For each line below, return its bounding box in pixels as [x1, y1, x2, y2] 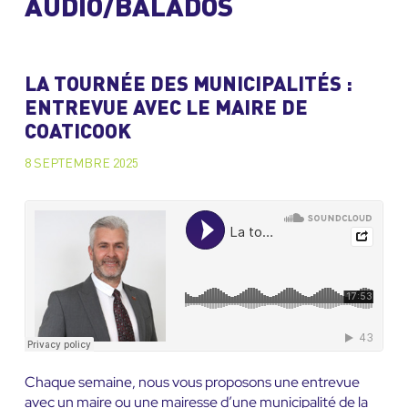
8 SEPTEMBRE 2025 [24, 158, 138, 171]
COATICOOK [24, 123, 131, 144]
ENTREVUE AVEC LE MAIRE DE [24, 99, 308, 120]
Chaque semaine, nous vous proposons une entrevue [24, 372, 360, 393]
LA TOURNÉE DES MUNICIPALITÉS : [24, 76, 352, 97]
